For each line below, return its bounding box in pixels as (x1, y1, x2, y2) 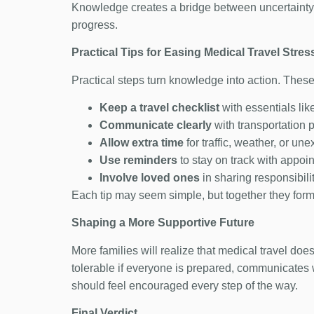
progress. (71, 18, 118, 31)
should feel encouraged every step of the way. (71, 279, 298, 292)
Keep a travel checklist (100, 101, 219, 114)
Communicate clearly (100, 118, 212, 131)
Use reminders (100, 153, 177, 166)
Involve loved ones (100, 171, 200, 184)
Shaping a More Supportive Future (71, 217, 254, 229)
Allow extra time (100, 136, 184, 149)
